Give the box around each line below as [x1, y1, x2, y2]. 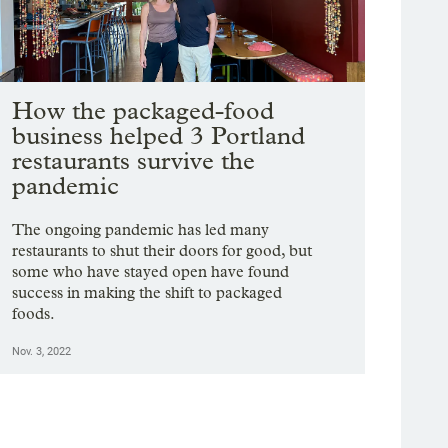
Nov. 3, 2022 [12, 345, 72, 359]
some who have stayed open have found [12, 262, 290, 282]
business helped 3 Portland [12, 121, 306, 151]
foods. [12, 304, 56, 324]
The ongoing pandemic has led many [12, 220, 270, 240]
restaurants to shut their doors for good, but [12, 241, 313, 261]
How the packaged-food [12, 96, 275, 126]
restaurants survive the [12, 146, 256, 176]
